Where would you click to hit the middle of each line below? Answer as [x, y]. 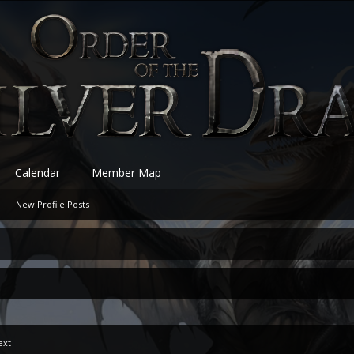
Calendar [38, 173]
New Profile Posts [53, 204]
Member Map [126, 173]
